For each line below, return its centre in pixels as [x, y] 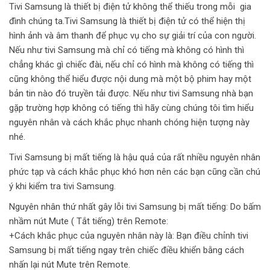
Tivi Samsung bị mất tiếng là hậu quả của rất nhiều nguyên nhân [135, 157]
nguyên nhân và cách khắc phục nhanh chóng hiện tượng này [129, 122]
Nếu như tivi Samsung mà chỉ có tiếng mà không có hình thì [127, 50]
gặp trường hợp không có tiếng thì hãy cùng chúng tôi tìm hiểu [131, 108]
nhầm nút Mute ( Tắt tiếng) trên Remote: [89, 221]
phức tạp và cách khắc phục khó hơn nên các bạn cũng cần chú [135, 171]
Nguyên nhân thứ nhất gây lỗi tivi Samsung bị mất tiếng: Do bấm [135, 206]
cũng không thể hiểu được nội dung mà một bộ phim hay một [130, 79]
